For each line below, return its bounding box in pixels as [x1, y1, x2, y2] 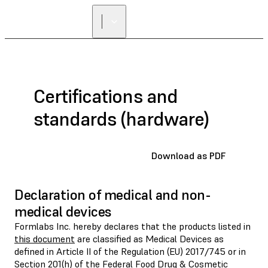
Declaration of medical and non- [14, 185, 211, 204]
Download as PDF [151, 149, 226, 162]
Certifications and [33, 84, 178, 109]
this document [14, 232, 75, 245]
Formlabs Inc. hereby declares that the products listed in [14, 220, 251, 232]
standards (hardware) [33, 107, 209, 132]
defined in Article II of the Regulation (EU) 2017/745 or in [14, 245, 246, 257]
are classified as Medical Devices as [75, 232, 224, 245]
